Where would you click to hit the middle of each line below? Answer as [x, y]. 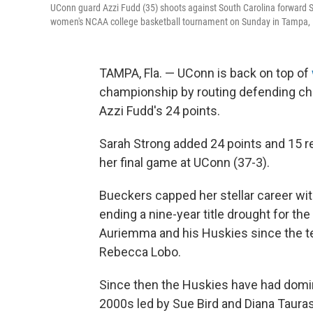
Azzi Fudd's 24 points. [160, 111]
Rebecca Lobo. [140, 252]
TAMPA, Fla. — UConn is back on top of [205, 73]
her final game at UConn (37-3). [184, 162]
